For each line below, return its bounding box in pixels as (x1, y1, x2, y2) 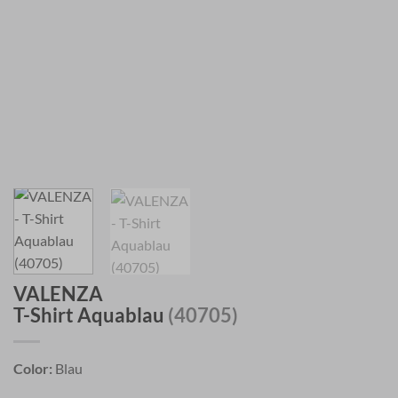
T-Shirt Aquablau (13, 303, 168, 328)
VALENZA (13, 282, 103, 306)
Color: (13, 360, 52, 378)
